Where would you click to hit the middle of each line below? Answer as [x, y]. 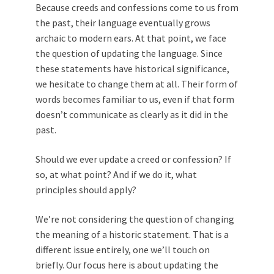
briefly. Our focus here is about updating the [127, 265]
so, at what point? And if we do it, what [116, 174]
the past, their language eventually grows [123, 23]
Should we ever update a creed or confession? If [133, 159]
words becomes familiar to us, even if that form [135, 99]
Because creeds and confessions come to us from [137, 7]
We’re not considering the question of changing [135, 219]
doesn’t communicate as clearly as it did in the [132, 114]
